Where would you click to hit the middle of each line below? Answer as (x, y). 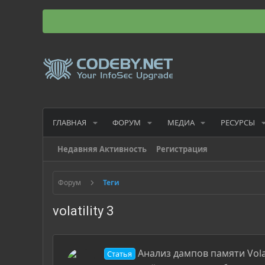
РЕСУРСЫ (237, 122)
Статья (120, 254)
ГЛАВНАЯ (70, 122)
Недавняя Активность (102, 149)
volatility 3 (83, 211)
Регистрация (182, 149)
